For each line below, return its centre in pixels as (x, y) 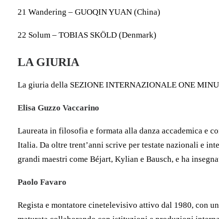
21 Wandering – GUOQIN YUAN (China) (89, 12)
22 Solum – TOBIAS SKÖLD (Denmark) (87, 35)
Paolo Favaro (42, 182)
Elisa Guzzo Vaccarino (58, 108)
